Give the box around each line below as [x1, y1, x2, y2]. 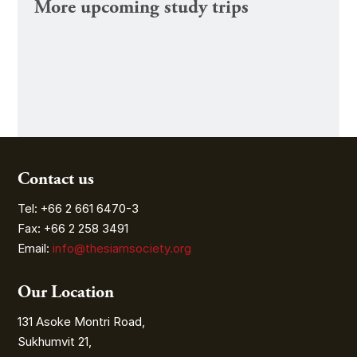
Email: [18, 240, 53, 256]
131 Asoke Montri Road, [18, 313, 146, 329]
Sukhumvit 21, [18, 333, 92, 349]
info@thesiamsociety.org [53, 240, 192, 256]
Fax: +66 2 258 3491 [18, 220, 129, 236]
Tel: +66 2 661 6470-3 [18, 200, 139, 216]
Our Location [18, 280, 115, 304]
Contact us [18, 167, 95, 190]
